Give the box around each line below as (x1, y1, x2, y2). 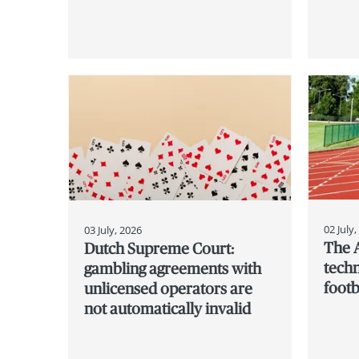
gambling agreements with (84, 260, 262, 278)
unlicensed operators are (84, 280, 253, 298)
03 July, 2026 (84, 223, 143, 238)
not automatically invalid (84, 300, 252, 318)
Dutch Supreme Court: (84, 240, 235, 258)
